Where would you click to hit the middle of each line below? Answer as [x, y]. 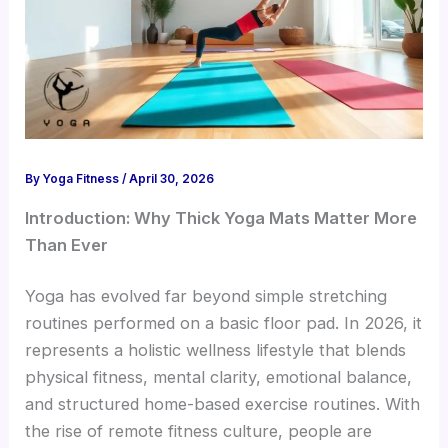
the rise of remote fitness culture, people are [199, 431]
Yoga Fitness [83, 179]
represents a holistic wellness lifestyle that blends [216, 350]
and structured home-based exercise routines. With [223, 404]
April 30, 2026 [172, 179]
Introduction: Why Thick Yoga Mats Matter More [221, 217]
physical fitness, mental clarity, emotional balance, [219, 377]
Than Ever [67, 244]
